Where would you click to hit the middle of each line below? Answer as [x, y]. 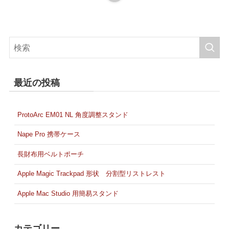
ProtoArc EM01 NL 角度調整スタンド [73, 114]
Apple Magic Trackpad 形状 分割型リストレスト [92, 174]
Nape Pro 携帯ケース [49, 134]
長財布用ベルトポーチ [51, 154]
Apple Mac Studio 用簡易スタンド [68, 193]
